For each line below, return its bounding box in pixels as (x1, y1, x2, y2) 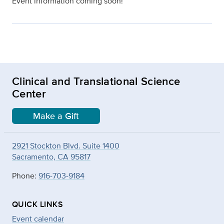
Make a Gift (33, 109, 79, 123)
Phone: (12, 170, 38, 182)
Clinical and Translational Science (12, 73, 180, 89)
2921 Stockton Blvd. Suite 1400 (12, 140, 119, 152)
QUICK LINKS (12, 198, 63, 210)
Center (12, 85, 46, 102)
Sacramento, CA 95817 (12, 151, 90, 163)
